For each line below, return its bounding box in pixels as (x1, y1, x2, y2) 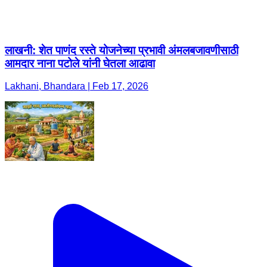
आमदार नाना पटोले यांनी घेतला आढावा (5, 57, 155, 70)
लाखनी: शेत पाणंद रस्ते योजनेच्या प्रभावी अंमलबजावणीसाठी (5, 44, 238, 57)
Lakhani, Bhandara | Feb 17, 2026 (5, 81, 148, 92)
